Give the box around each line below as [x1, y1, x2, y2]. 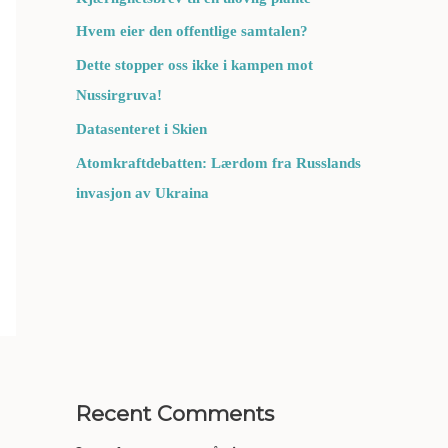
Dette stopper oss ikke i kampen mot [76, 57, 313, 73]
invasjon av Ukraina [76, 184, 209, 201]
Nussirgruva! [76, 87, 162, 103]
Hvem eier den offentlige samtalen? [76, 23, 312, 40]
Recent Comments [76, 400, 274, 426]
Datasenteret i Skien [76, 120, 211, 137]
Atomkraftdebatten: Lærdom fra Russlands [76, 154, 361, 171]
